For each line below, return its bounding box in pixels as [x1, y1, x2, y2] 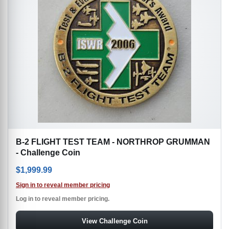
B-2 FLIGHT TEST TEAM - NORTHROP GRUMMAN [16, 137, 210, 146]
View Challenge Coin [81, 217, 148, 225]
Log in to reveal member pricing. [16, 195, 109, 202]
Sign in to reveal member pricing [16, 181, 110, 189]
